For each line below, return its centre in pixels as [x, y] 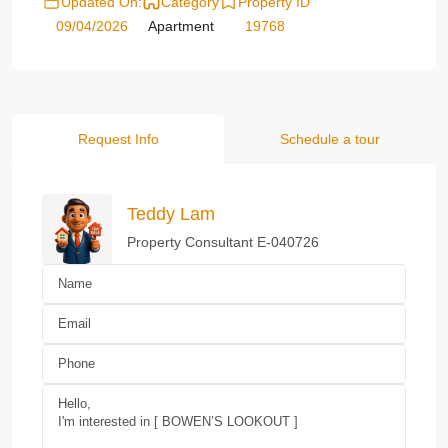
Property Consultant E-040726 [223, 242]
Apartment [180, 25]
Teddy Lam [171, 214]
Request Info [118, 138]
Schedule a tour [330, 138]
